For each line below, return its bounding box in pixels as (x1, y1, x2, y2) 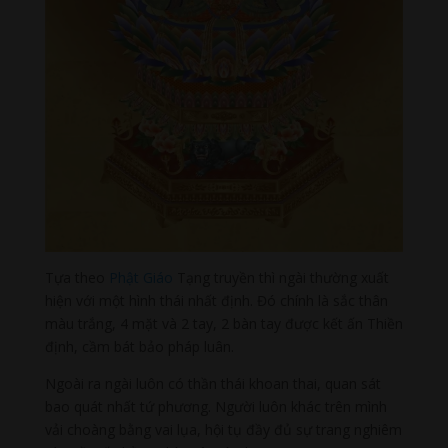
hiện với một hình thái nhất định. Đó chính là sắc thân (44, 290, 388, 310)
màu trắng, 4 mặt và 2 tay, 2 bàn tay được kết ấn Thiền (44, 313, 403, 333)
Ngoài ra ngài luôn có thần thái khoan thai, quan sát (44, 373, 381, 393)
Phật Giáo (108, 267, 173, 287)
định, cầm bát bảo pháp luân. (44, 336, 234, 356)
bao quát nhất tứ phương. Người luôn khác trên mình (44, 396, 387, 416)
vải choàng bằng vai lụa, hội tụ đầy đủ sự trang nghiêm (44, 419, 402, 439)
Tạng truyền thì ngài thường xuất (172, 267, 389, 287)
